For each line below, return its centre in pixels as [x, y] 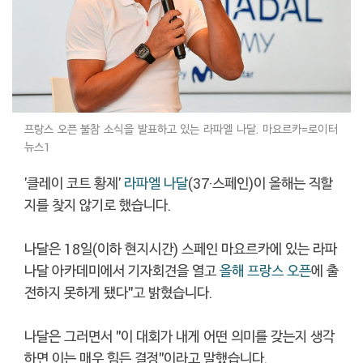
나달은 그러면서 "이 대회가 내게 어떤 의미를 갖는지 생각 [179, 336]
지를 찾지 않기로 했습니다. [98, 205]
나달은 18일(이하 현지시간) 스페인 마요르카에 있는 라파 [181, 249]
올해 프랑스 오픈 [265, 271]
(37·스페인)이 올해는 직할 [261, 183]
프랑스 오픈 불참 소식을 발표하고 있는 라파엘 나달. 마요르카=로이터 [181, 129]
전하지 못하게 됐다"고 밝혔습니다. [118, 293]
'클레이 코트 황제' [74, 183]
